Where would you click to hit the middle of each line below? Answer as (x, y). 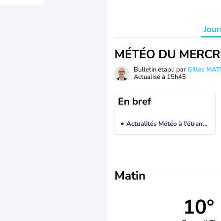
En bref (134, 101)
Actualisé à (150, 77)
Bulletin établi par (161, 70)
